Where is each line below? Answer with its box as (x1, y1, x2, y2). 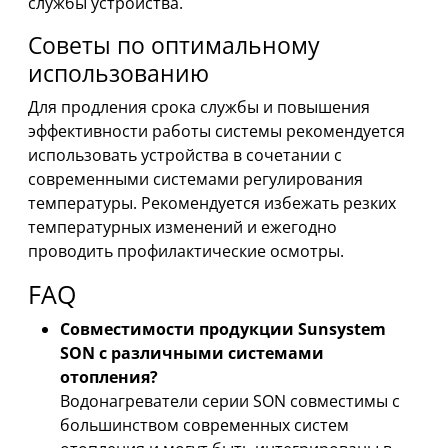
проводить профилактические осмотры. (28, 240, 344, 263)
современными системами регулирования (28, 168, 363, 191)
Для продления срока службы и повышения (28, 96, 370, 119)
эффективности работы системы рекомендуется (28, 120, 405, 143)
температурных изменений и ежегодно (28, 216, 337, 239)
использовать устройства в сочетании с (28, 144, 342, 167)
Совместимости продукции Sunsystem (60, 318, 386, 341)
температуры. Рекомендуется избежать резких (28, 192, 396, 215)
